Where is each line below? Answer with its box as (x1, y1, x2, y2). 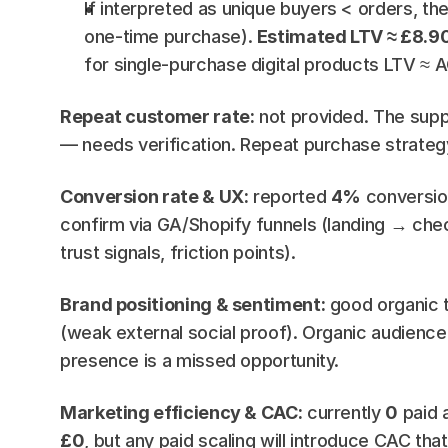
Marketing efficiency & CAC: (60, 402, 303, 423)
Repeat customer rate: (60, 106, 255, 127)
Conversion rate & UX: (60, 186, 249, 207)
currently (302, 402, 386, 423)
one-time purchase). (84, 26, 257, 47)
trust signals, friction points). (60, 242, 296, 263)
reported (248, 186, 331, 207)
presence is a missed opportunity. (60, 350, 340, 371)
